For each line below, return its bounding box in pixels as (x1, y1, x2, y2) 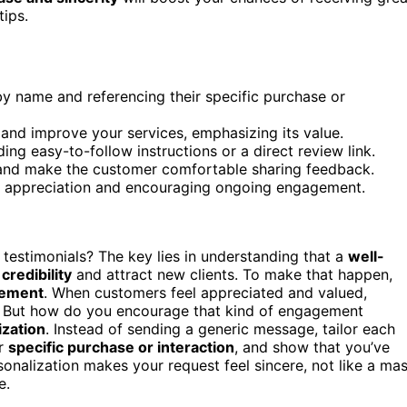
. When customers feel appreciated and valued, (44, 283, 367, 303)
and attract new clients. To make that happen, (72, 265, 392, 284)
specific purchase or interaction (8, 338, 234, 357)
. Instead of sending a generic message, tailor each (45, 320, 395, 339)
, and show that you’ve (234, 338, 390, 357)
